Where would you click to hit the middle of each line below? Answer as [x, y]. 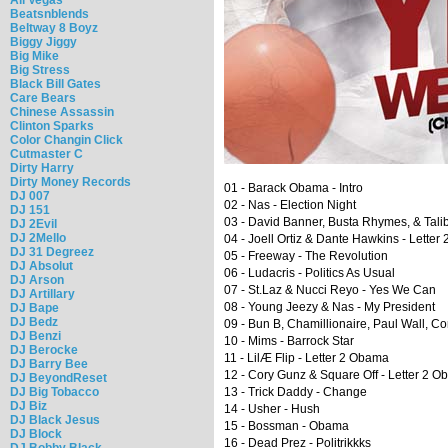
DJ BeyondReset [58, 377]
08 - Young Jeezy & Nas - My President [329, 307]
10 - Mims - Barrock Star [289, 341]
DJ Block [36, 433]
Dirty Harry [42, 167]
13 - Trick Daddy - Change [295, 392]
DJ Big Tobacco [54, 391]
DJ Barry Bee [49, 363]
